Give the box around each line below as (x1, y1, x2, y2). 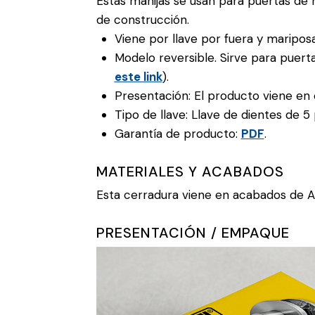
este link (114, 69, 162, 85)
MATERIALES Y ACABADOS (96, 162, 284, 181)
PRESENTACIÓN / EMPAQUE (96, 224, 290, 243)
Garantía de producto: (114, 126, 241, 142)
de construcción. (96, 12, 189, 28)
